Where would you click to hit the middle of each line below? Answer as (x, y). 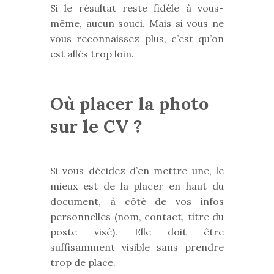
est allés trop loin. (92, 54)
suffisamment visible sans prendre (137, 247)
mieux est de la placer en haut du (137, 186)
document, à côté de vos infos (137, 202)
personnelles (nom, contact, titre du (137, 217)
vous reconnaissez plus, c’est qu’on (137, 39)
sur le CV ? (96, 126)
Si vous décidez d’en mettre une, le (137, 171)
